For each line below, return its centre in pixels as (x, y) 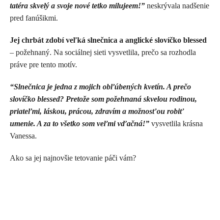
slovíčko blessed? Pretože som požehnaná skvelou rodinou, (103, 99)
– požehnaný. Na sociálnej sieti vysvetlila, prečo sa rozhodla (103, 53)
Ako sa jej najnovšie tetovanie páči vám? (73, 158)
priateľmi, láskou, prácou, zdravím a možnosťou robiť (97, 111)
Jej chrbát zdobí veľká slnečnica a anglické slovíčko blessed (108, 40)
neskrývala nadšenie (177, 6)
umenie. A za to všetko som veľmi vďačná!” (80, 124)
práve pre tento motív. (44, 65)
